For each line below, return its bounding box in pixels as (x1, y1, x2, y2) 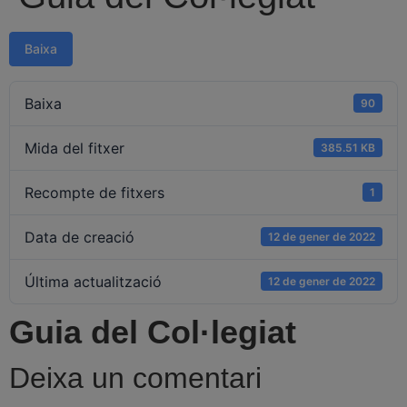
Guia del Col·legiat (9, 313, 296, 351)
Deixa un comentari (9, 361, 262, 394)
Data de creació (25, 227, 134, 246)
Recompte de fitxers (25, 183, 164, 202)
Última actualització (25, 272, 162, 291)
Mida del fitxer (25, 138, 124, 157)
